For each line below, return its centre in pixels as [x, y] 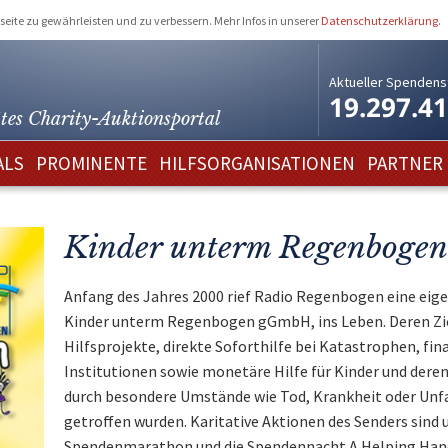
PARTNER [405, 163]
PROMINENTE [91, 163]
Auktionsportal [159, 118]
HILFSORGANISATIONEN [257, 163]
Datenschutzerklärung [379, 20]
